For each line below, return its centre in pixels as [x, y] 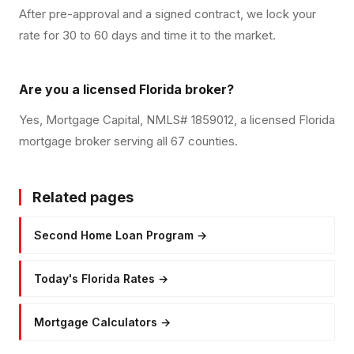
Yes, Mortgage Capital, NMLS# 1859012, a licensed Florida [177, 119]
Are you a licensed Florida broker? [126, 89]
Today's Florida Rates [94, 278]
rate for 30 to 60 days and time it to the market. [147, 35]
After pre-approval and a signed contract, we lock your [168, 13]
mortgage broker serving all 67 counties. [128, 141]
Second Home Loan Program [114, 235]
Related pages [83, 197]
